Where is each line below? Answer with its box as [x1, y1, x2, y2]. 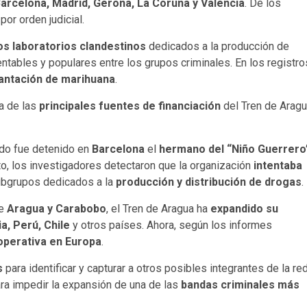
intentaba [254, 158, 302, 172]
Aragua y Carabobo [7, 201, 106, 215]
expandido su [210, 201, 278, 215]
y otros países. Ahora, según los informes [70, 218, 272, 232]
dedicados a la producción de [146, 39, 289, 53]
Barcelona [92, 142, 145, 156]
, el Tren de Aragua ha [106, 201, 210, 215]
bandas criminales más [181, 278, 299, 291]
